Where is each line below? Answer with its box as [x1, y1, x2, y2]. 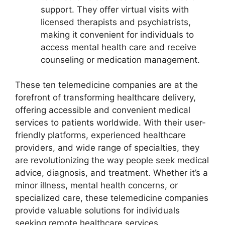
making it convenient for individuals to [41, 29, 194, 40]
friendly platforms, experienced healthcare [15, 130, 186, 141]
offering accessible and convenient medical [15, 105, 190, 116]
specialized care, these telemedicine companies [15, 193, 208, 203]
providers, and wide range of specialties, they [15, 143, 199, 153]
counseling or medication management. [41, 54, 200, 65]
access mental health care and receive [41, 42, 196, 52]
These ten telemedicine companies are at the [15, 80, 198, 90]
